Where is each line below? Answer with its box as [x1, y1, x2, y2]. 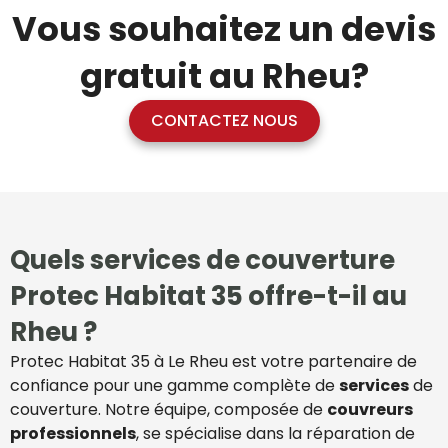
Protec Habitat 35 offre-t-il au [10, 277, 407, 314]
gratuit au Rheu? [79, 52, 369, 100]
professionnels [10, 421, 136, 445]
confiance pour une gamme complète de [10, 373, 339, 397]
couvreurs [327, 397, 413, 421]
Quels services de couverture [10, 241, 395, 278]
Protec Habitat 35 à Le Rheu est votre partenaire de [10, 349, 417, 373]
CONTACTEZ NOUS [150, 108, 298, 132]
